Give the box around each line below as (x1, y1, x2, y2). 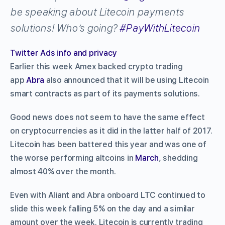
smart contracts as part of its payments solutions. (10, 88, 200, 98)
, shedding (158, 153, 198, 163)
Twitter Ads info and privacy (10, 48, 117, 58)
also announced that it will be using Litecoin (44, 75, 209, 85)
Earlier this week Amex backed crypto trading (10, 61, 183, 71)
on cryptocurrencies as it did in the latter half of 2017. (10, 126, 212, 136)
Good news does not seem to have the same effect (10, 112, 205, 122)
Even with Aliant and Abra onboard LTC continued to (10, 190, 206, 200)
